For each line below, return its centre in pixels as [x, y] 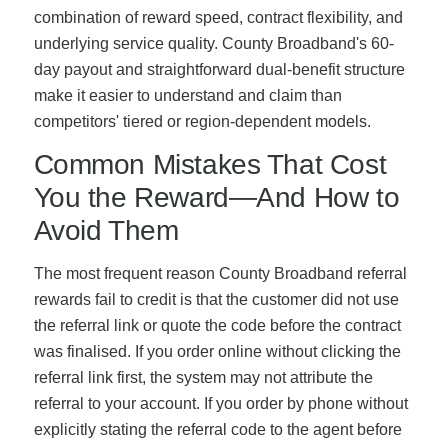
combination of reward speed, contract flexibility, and [218, 17]
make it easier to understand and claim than [187, 95]
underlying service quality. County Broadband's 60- [213, 43]
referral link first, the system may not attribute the [203, 377]
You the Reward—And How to [216, 198]
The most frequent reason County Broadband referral [220, 273]
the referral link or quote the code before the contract [217, 325]
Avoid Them [106, 231]
